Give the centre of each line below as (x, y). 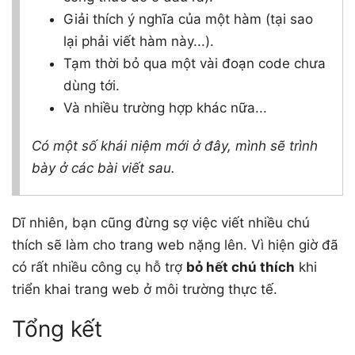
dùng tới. (92, 85)
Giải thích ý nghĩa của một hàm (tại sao (188, 19)
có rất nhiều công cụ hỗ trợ (99, 267)
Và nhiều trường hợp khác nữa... (165, 107)
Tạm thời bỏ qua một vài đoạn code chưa (195, 63)
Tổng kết (57, 328)
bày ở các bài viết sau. (103, 168)
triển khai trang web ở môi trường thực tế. (145, 289)
